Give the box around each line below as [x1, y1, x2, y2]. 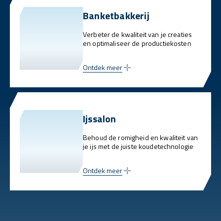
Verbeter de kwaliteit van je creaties [83, 29, 192, 40]
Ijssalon [83, 111, 116, 127]
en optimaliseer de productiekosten [83, 38, 191, 49]
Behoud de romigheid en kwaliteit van [83, 132, 198, 143]
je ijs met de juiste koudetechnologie [83, 141, 194, 152]
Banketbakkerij [83, 8, 149, 24]
